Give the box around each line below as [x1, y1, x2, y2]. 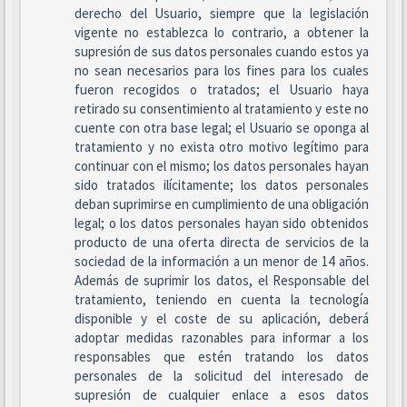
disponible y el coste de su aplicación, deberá [74, 310, 369, 327]
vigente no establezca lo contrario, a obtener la [74, 24, 369, 41]
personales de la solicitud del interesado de [74, 367, 369, 384]
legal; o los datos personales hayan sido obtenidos [74, 214, 369, 232]
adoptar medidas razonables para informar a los [74, 329, 369, 346]
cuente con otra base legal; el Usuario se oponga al [74, 119, 369, 136]
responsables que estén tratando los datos [74, 348, 369, 365]
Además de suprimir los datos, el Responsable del [74, 272, 369, 289]
